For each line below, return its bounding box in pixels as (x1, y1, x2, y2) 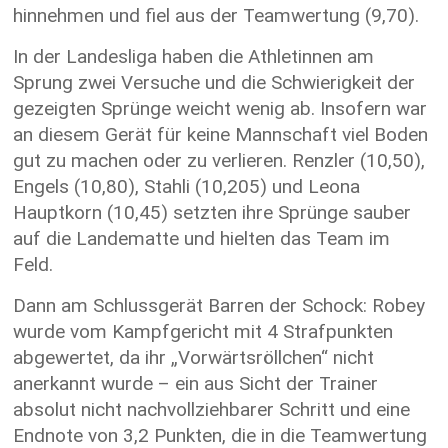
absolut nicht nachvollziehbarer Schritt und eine (13, 397, 411, 421)
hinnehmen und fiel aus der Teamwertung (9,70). (13, 3, 420, 27)
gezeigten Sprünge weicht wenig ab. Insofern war (13, 96, 428, 120)
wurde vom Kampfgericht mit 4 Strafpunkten (13, 319, 394, 343)
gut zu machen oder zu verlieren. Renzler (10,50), (13, 148, 426, 172)
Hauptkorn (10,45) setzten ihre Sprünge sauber (13, 200, 412, 224)
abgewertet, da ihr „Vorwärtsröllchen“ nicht (13, 345, 375, 369)
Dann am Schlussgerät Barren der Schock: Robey (13, 293, 426, 317)
